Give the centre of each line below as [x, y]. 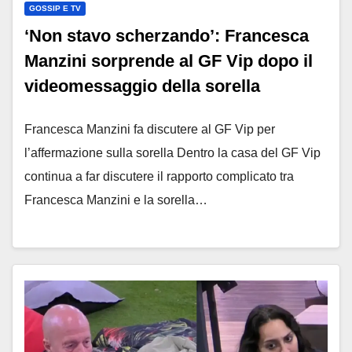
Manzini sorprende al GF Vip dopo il [169, 60]
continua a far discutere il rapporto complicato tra [159, 176]
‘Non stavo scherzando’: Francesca [167, 35]
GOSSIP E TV [55, 8]
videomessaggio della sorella [142, 86]
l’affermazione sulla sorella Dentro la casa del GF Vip [172, 152]
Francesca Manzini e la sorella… [116, 200]
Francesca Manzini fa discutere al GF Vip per [150, 129]
